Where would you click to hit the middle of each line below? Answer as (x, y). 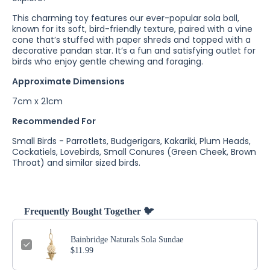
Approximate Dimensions (68, 81)
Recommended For (54, 121)
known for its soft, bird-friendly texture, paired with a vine (132, 29)
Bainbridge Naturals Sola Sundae (127, 240)
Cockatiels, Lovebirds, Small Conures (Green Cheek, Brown (134, 152)
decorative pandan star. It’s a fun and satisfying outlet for (134, 51)
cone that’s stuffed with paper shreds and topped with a (131, 40)
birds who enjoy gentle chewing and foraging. (108, 61)
